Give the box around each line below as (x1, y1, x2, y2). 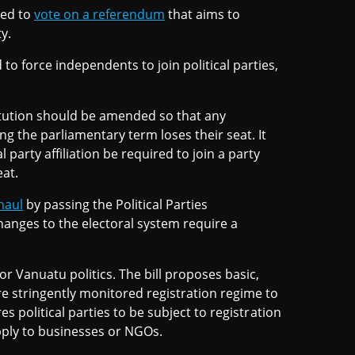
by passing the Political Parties (22, 195, 208, 213)
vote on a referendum (33, 5, 166, 23)
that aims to (165, 5, 241, 23)
